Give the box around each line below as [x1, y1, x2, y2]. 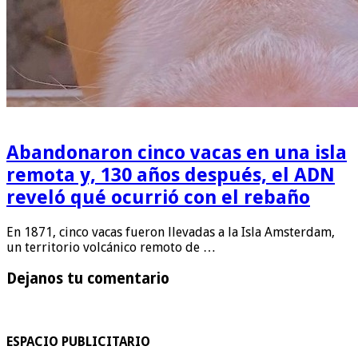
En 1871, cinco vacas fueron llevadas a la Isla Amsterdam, [6, 225, 335, 241]
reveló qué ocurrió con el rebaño [6, 186, 310, 209]
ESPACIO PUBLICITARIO [6, 333, 150, 349]
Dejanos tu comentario [6, 269, 169, 287]
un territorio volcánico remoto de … [6, 240, 216, 256]
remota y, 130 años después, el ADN [6, 164, 335, 187]
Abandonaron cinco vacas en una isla [6, 141, 347, 165]
